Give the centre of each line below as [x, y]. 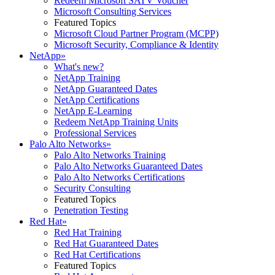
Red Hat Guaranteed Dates [106, 243]
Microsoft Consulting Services [113, 11]
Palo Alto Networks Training [110, 155]
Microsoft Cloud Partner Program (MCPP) [136, 33]
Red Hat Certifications [97, 254]
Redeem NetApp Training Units [116, 122]
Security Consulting [92, 188]
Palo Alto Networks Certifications [119, 177]
